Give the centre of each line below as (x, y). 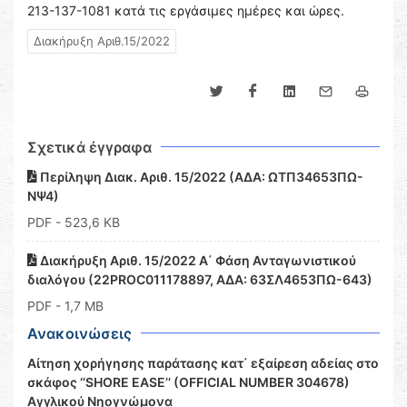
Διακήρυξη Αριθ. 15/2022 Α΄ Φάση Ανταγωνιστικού (197, 260)
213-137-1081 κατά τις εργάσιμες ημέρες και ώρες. (186, 10)
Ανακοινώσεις (79, 333)
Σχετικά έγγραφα (89, 147)
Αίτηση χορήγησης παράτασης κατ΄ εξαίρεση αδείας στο (203, 363)
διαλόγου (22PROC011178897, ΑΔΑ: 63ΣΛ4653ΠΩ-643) (200, 279)
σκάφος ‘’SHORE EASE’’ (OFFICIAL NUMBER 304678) (189, 382)
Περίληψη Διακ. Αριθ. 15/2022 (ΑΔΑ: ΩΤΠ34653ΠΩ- (200, 177)
